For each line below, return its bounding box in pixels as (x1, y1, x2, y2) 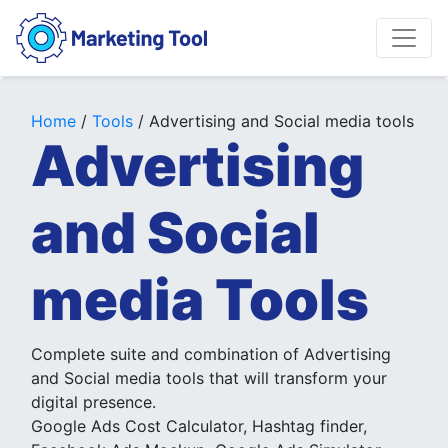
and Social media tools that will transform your (31, 368, 387, 388)
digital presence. (31, 392, 156, 412)
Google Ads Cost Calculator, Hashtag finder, (31, 416, 367, 436)
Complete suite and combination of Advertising (31, 344, 391, 364)
